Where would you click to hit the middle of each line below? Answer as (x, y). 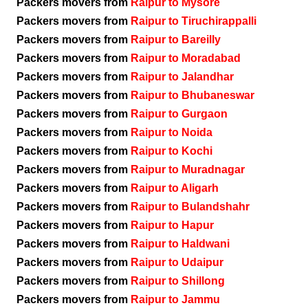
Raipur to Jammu (175, 299)
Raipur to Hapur (172, 225)
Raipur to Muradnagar (188, 169)
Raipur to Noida (172, 132)
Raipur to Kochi (172, 151)
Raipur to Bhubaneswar (192, 95)
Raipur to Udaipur (177, 262)
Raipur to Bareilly (176, 40)
